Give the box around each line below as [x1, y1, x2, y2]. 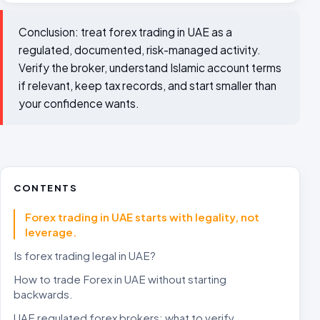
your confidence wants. [19, 96, 139, 110]
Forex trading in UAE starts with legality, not [25, 210, 259, 224]
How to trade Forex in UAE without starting [14, 272, 226, 286]
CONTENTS [14, 181, 78, 194]
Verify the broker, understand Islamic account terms [19, 61, 281, 74]
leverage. [25, 225, 77, 239]
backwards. [14, 287, 73, 301]
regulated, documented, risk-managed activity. [19, 43, 261, 56]
